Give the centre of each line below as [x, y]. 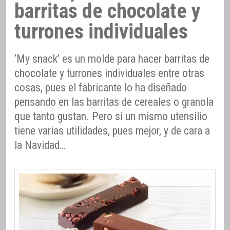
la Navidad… [40, 145]
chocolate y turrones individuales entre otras [109, 73]
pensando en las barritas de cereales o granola [114, 102]
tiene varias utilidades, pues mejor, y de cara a [112, 131]
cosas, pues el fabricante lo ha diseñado [101, 88]
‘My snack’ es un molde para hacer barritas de [112, 59]
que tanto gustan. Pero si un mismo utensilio [111, 117]
